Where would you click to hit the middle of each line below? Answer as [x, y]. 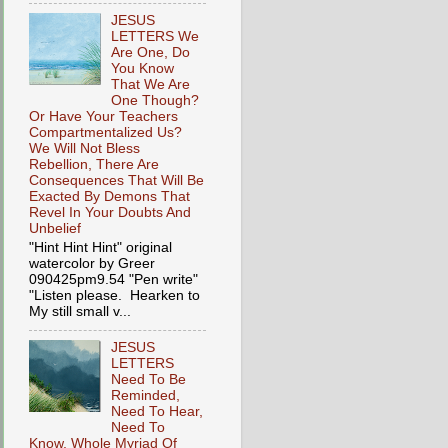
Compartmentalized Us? [105, 133]
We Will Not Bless [84, 149]
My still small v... [80, 312]
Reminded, [146, 395]
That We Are [151, 85]
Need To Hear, [157, 411]
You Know [143, 69]
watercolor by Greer [92, 264]
